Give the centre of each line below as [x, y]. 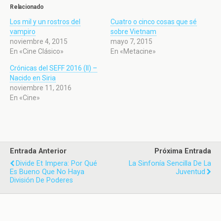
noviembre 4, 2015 [39, 41]
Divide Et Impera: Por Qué [56, 164]
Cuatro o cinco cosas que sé [154, 22]
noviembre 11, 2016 [41, 88]
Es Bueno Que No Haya [47, 172]
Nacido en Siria [33, 78]
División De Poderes [41, 180]
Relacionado [27, 7]
